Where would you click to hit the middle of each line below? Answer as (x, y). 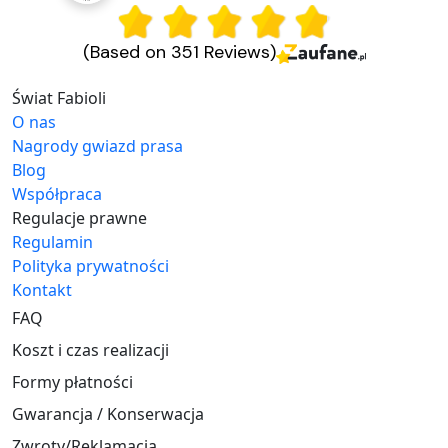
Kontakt (42, 290)
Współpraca (57, 194)
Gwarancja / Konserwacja (108, 414)
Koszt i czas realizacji (90, 350)
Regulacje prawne (79, 218)
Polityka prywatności (90, 266)
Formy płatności (72, 382)
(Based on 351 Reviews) (179, 52)
